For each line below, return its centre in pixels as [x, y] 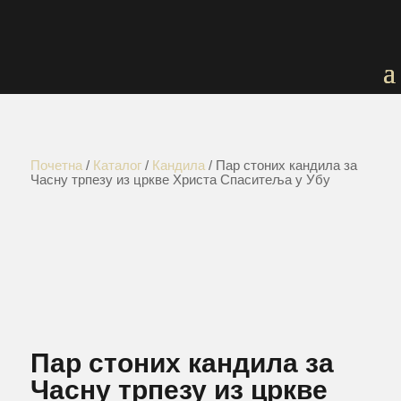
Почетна [56, 166]
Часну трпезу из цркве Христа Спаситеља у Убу [180, 180]
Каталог [117, 166]
